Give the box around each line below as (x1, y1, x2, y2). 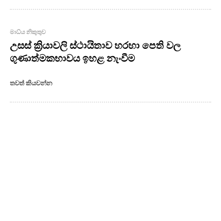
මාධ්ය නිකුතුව (10, 28, 46, 36)
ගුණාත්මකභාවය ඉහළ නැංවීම (10, 51, 135, 65)
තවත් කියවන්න (10, 79, 52, 87)
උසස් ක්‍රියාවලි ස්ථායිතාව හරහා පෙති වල (10, 38, 181, 52)
